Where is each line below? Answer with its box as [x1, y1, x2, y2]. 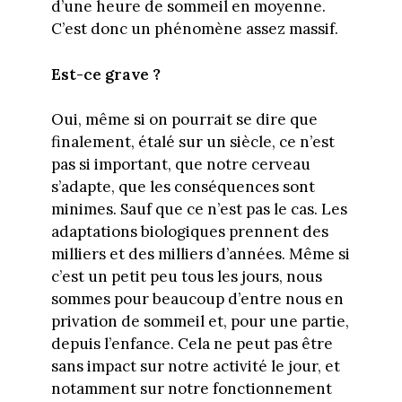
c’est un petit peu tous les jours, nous [50, 267, 322, 287]
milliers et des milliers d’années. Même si [50, 244, 350, 265]
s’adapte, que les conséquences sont [50, 177, 315, 197]
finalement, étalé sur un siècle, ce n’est [50, 132, 335, 153]
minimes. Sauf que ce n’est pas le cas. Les [50, 199, 347, 220]
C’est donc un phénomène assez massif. [50, 19, 338, 39]
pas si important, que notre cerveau [50, 154, 310, 175]
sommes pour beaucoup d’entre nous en [50, 289, 344, 310]
